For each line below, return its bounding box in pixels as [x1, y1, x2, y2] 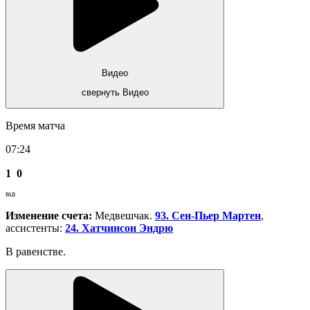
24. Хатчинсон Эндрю [65, 222, 173, 235]
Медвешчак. [92, 210, 155, 222]
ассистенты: [6, 222, 65, 235]
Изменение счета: [6, 210, 92, 222]
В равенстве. [6, 246, 66, 258]
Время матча [6, 120, 65, 132]
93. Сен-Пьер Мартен [155, 210, 261, 222]
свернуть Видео [81, 87, 149, 98]
